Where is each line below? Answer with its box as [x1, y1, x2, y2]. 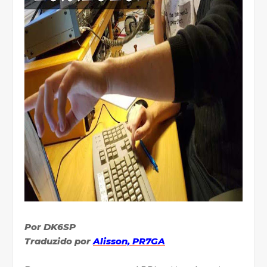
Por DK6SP [24, 221, 76, 232]
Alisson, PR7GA [93, 235, 165, 247]
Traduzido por [24, 235, 93, 247]
